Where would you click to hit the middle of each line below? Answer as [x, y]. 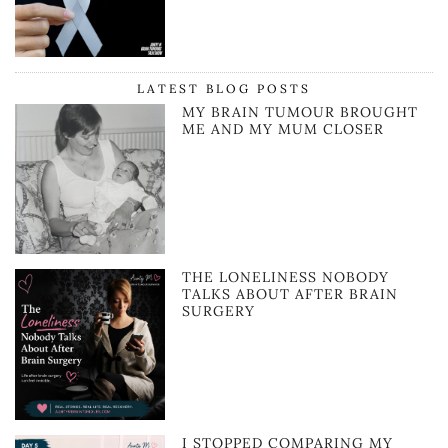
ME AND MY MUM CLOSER [283, 128]
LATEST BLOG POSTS [224, 88]
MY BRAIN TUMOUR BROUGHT [300, 111]
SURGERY [219, 311]
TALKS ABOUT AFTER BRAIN [290, 294]
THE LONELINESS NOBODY [286, 277]
